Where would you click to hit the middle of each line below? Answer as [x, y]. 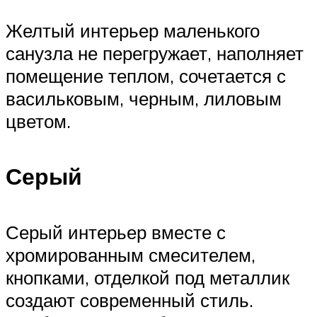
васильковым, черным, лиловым [144, 98]
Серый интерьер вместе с [116, 232]
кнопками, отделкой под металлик [148, 277]
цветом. [38, 121]
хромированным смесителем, [131, 254]
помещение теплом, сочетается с [146, 75]
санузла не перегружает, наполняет [155, 53]
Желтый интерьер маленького [133, 30]
